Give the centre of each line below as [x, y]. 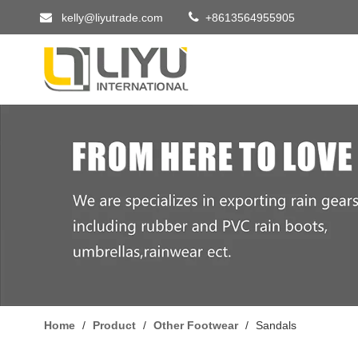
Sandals [276, 326]
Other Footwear [196, 326]
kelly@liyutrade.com [112, 18]
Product [114, 326]
